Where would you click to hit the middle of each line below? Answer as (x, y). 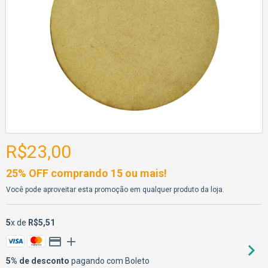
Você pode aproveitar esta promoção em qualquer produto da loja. (115, 190)
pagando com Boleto (109, 261)
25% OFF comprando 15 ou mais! (86, 173)
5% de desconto (38, 261)
